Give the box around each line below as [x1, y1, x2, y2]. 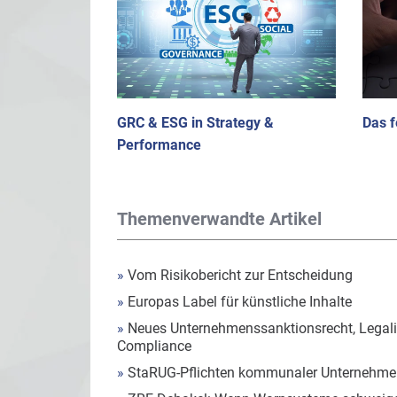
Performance [117, 136, 201, 153]
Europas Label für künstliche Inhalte [124, 292, 352, 310]
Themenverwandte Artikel [117, 207, 322, 230]
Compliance [117, 337, 191, 354]
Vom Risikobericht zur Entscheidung [124, 266, 353, 284]
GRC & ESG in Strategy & [117, 113, 274, 131]
